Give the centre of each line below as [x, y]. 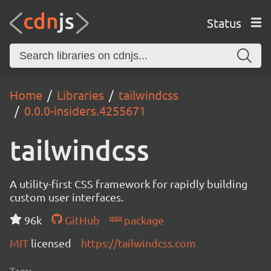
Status [224, 22]
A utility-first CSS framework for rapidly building [129, 184]
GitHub [81, 220]
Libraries [80, 95]
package [142, 220]
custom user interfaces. [67, 197]
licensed [51, 243]
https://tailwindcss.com [139, 243]
